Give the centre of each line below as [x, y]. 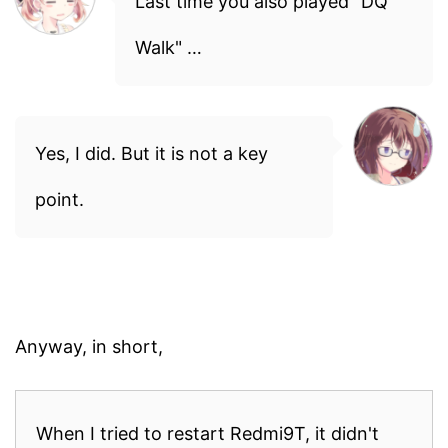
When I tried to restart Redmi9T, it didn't [207, 433]
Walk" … [168, 47]
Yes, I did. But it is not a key [151, 153]
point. [59, 199]
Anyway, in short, [89, 346]
